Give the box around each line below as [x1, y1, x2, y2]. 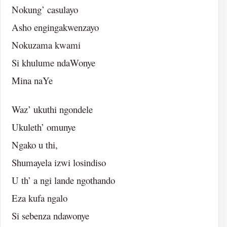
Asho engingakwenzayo [12, 20, 99, 33]
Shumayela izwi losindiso [12, 156, 106, 169]
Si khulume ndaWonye [12, 56, 96, 69]
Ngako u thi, [12, 138, 58, 151]
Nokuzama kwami [12, 38, 81, 51]
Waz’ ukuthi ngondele [12, 102, 93, 116]
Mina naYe [12, 73, 53, 87]
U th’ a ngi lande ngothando [12, 173, 116, 186]
